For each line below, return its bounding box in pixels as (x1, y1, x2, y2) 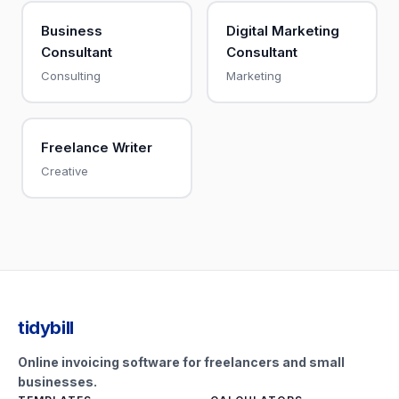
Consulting (40, 68, 101, 83)
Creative (40, 163, 88, 178)
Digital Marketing (225, 21, 339, 39)
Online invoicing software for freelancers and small (18, 354, 345, 370)
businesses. (18, 374, 97, 389)
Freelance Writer (40, 138, 152, 156)
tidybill (18, 317, 74, 338)
